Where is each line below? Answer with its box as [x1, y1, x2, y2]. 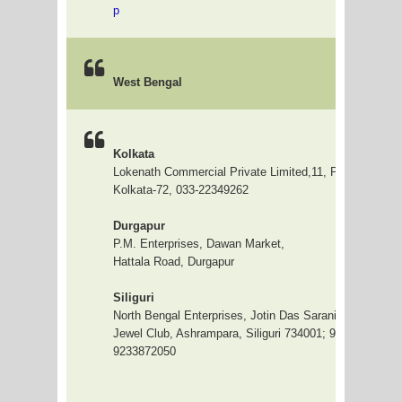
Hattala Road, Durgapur [113, 255, 234, 268]
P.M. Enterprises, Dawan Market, [113, 237, 284, 250]
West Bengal [113, 75, 182, 89]
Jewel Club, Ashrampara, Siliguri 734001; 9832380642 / [113, 327, 399, 340]
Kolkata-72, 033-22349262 [113, 183, 249, 197]
